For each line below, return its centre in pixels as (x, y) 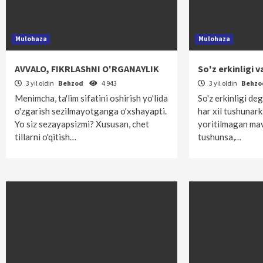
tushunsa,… (220, 137)
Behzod (71, 83)
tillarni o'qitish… (45, 137)
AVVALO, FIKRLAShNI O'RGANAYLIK (87, 69)
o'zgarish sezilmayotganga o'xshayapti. (91, 111)
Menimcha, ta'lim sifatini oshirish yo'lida (91, 98)
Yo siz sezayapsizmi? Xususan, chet (82, 124)
